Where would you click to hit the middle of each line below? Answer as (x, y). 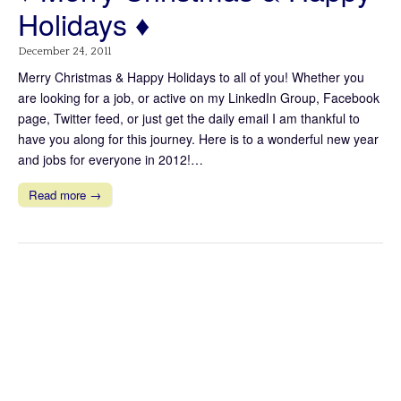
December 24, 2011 (64, 51)
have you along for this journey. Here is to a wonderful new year (198, 138)
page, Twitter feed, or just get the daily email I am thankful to (189, 118)
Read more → (65, 194)
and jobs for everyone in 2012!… (111, 159)
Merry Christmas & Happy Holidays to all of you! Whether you (191, 77)
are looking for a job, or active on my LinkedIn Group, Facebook (199, 97)
